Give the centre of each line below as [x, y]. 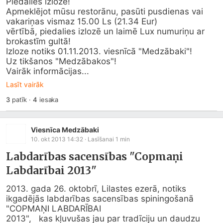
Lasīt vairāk [25, 84]
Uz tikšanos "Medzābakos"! [61, 61]
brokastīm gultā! [38, 41]
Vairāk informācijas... [48, 71]
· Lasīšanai [99, 139]
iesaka [48, 100]
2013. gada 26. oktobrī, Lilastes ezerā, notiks [96, 189]
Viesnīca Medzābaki [65, 129]
